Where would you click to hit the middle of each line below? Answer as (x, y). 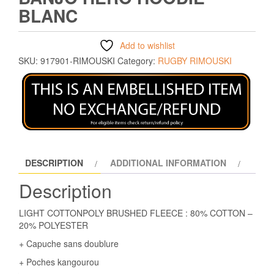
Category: (138, 61)
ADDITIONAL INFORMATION (168, 163)
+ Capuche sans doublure (69, 244)
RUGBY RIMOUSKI (195, 61)
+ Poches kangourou (59, 262)
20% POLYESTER (54, 225)
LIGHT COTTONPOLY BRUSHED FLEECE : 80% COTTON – (136, 213)
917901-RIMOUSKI (78, 61)
